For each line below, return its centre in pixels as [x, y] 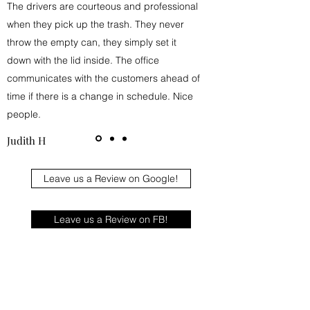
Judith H [26, 140]
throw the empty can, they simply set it [92, 42]
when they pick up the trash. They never [95, 24]
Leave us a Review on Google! [111, 178]
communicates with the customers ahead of [103, 78]
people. [24, 114]
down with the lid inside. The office [83, 60]
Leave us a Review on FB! [111, 219]
